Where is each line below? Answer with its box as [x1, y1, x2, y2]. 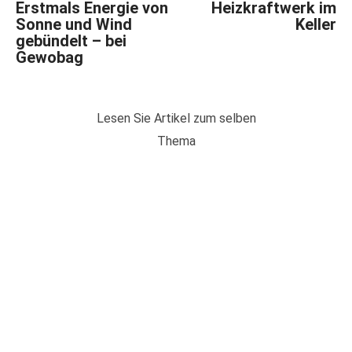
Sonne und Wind [16, 15, 132, 35]
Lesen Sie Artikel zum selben [96, 111, 256, 126]
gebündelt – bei [16, 31, 126, 51]
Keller [295, 15, 336, 35]
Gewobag [16, 48, 83, 68]
